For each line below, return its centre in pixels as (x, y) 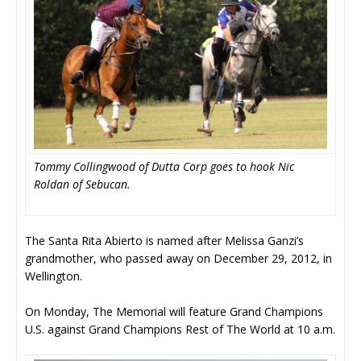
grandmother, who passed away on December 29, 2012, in (178, 258)
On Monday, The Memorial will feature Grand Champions (174, 311)
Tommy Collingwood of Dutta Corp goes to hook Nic (164, 166)
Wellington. (54, 276)
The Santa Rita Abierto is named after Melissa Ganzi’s (164, 240)
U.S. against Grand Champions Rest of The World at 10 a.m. (180, 329)
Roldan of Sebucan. (82, 184)
